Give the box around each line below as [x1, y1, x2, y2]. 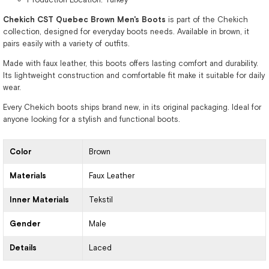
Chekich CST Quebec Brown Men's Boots [3, 15, 166, 24]
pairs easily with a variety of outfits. [3, 39, 130, 48]
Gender [10, 219, 40, 228]
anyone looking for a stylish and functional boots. [3, 115, 180, 124]
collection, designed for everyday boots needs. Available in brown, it [3, 27, 249, 36]
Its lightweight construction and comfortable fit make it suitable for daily [3, 71, 265, 80]
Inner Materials [10, 195, 69, 204]
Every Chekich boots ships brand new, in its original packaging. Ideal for [3, 103, 261, 112]
